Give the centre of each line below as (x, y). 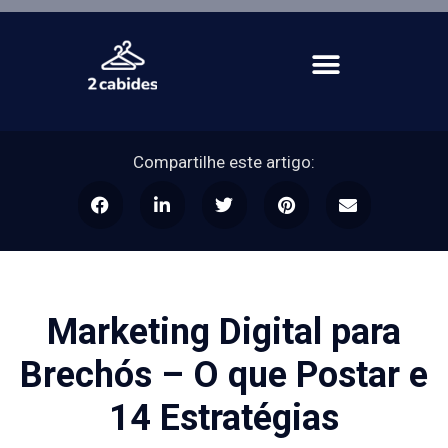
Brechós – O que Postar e (224, 375)
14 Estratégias (224, 418)
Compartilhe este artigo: (224, 161)
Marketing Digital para (224, 332)
